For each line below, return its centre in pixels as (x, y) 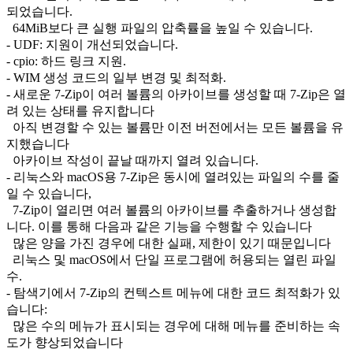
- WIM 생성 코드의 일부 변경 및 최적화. (116, 77)
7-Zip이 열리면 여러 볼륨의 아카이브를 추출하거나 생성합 (171, 210)
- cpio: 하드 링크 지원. (66, 61)
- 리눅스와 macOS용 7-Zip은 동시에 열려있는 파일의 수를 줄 (173, 176)
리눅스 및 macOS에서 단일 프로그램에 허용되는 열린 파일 (171, 259)
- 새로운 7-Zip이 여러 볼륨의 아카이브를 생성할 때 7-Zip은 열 (176, 94)
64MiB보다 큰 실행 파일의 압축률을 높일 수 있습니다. (160, 28)
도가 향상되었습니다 (65, 342)
